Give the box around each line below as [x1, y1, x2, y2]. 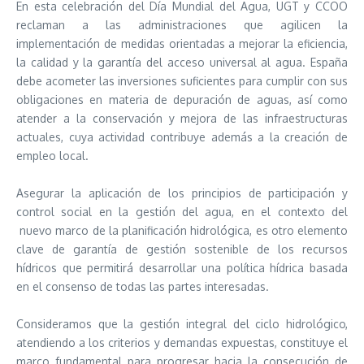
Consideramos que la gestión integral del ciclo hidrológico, [16, 317, 348, 331]
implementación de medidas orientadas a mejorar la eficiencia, [16, 37, 348, 50]
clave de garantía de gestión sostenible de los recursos [16, 242, 348, 256]
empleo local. [16, 149, 89, 162]
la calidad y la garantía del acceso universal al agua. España [16, 55, 348, 69]
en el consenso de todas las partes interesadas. [16, 279, 269, 293]
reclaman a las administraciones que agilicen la [16, 18, 348, 32]
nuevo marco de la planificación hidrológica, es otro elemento [16, 223, 348, 237]
